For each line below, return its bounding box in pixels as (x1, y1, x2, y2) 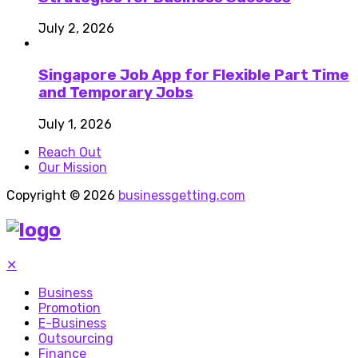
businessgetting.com (118, 187, 245, 203)
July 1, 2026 (38, 116, 112, 132)
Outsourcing (38, 330, 113, 346)
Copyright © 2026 (6, 187, 118, 203)
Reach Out (38, 144, 101, 160)
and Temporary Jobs (38, 84, 193, 102)
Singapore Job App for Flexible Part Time (38, 66, 349, 85)
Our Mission (38, 159, 107, 175)
